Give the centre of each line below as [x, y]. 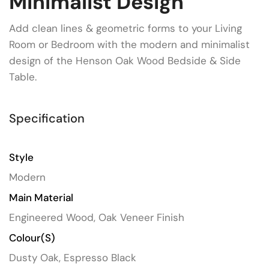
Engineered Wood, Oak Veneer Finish [97, 217]
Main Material [41, 198]
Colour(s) [32, 238]
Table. [23, 77]
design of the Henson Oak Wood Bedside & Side [125, 61]
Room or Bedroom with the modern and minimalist [129, 44]
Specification [47, 118]
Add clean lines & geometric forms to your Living [125, 28]
